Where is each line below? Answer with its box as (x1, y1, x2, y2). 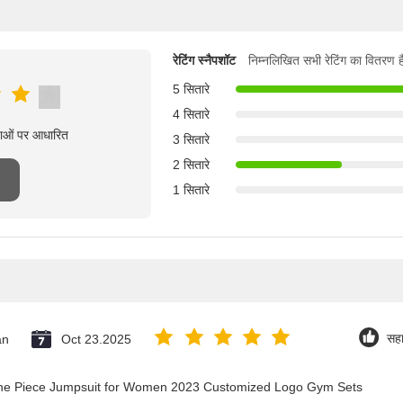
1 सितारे (173, 183, 210, 197)
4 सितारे (173, 107, 210, 121)
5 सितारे (173, 82, 210, 96)
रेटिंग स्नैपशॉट (173, 52, 236, 67)
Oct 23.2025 (61, 332, 131, 346)
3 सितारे (173, 132, 210, 147)
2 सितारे (173, 157, 210, 172)
